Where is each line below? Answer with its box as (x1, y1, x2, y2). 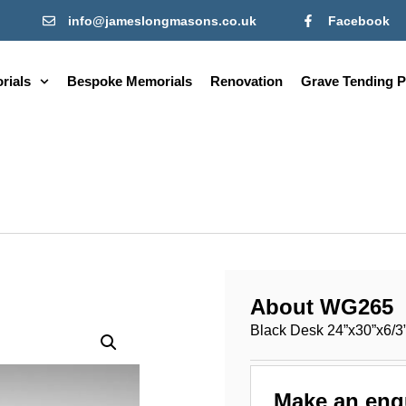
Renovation (210, 73, 284, 90)
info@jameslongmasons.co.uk (68, 14, 256, 28)
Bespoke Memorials (67, 73, 193, 90)
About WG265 (250, 295, 393, 320)
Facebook (327, 14, 390, 28)
